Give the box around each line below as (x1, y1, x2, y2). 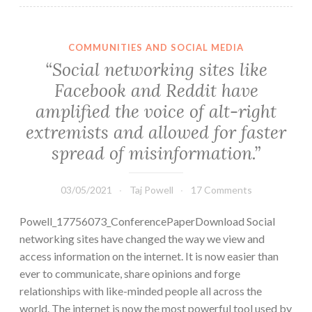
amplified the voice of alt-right (36, 100, 276, 123)
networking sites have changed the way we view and (19, 231, 265, 245)
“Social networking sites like (45, 58, 267, 81)
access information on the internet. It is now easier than (19, 249, 279, 263)
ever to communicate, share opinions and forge (19, 266, 240, 280)
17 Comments (190, 183, 252, 196)
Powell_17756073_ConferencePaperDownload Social (19, 214, 275, 228)
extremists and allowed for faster (26, 120, 286, 143)
